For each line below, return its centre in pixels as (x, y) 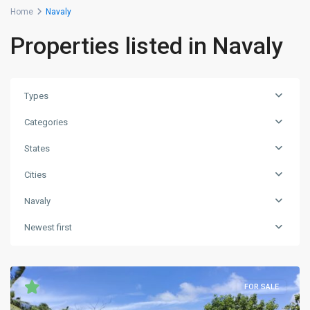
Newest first (48, 227)
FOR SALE (262, 287)
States (37, 148)
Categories (46, 122)
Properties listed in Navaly (147, 46)
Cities (35, 175)
